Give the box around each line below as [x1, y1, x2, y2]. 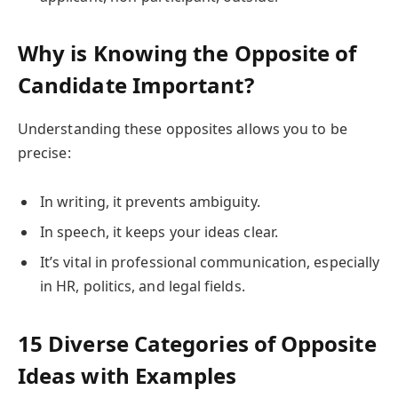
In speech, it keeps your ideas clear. [40, 222, 278, 243]
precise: [18, 143, 71, 163]
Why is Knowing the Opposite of [18, 38, 357, 68]
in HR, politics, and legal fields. [40, 276, 245, 297]
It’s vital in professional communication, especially [40, 252, 380, 273]
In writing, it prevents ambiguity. [40, 192, 260, 212]
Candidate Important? [18, 70, 254, 100]
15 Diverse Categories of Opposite [18, 328, 377, 358]
